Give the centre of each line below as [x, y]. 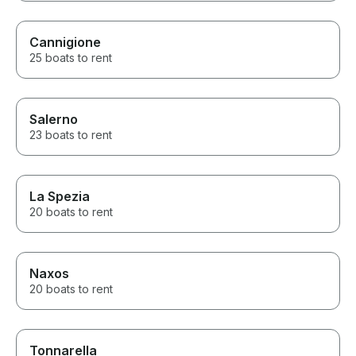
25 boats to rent [71, 58]
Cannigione [65, 43]
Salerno [54, 120]
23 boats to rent [71, 135]
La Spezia [60, 197]
